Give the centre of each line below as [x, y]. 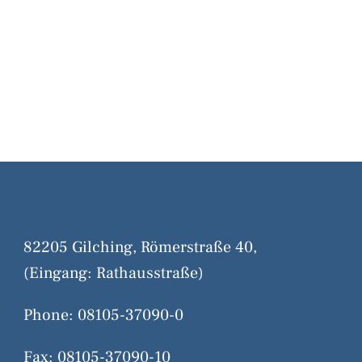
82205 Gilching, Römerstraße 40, [140, 247]
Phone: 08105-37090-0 [103, 315]
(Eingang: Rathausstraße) [113, 273]
